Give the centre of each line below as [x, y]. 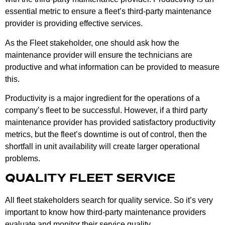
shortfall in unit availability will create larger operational [102, 147]
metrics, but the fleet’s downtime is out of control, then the [106, 135]
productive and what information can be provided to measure [112, 67]
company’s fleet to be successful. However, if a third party [106, 110]
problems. [23, 159]
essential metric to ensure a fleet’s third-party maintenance [108, 12]
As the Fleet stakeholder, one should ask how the [92, 43]
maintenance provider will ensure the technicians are [99, 55]
